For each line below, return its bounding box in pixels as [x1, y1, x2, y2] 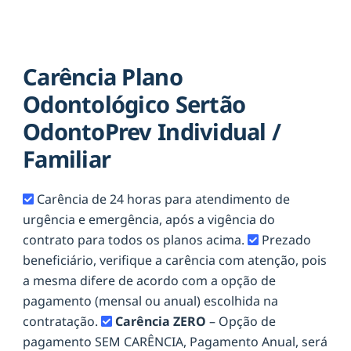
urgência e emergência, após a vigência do [23, 210, 275, 228]
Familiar [23, 143, 111, 175]
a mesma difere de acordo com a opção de [23, 271, 276, 289]
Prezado [262, 230, 311, 248]
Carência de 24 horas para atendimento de [37, 190, 290, 208]
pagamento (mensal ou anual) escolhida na [23, 291, 278, 309]
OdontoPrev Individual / [23, 116, 281, 147]
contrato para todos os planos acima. [23, 230, 248, 248]
